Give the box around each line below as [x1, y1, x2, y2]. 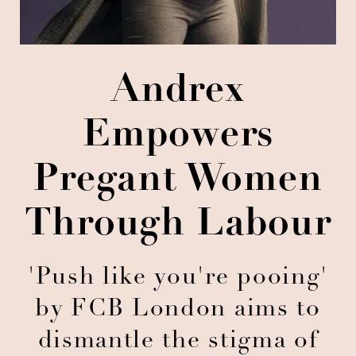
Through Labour [25, 207, 331, 245]
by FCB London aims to [35, 298, 321, 322]
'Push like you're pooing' [28, 266, 328, 290]
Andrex [111, 73, 245, 111]
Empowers [82, 118, 274, 156]
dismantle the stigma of [37, 330, 319, 354]
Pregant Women [33, 162, 323, 200]
